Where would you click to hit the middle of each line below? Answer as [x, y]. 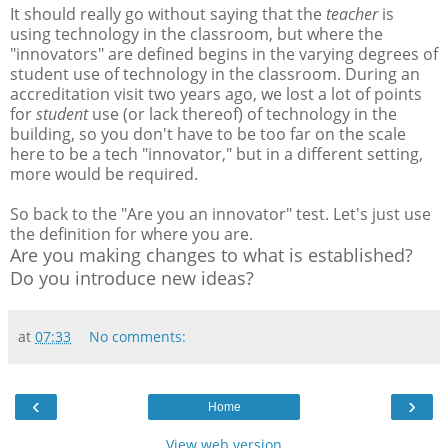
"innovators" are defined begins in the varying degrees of [224, 54]
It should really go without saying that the [168, 14]
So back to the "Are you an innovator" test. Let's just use [220, 214]
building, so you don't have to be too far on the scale [208, 134]
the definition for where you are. [131, 234]
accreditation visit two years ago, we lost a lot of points [216, 94]
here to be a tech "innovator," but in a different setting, [216, 154]
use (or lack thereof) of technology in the [242, 114]
